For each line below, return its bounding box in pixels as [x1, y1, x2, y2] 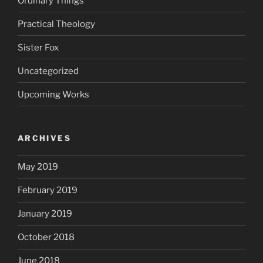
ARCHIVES [18, 133, 71, 143]
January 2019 [18, 208, 72, 220]
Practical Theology [18, 18, 95, 29]
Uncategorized [18, 65, 79, 76]
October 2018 [18, 232, 75, 243]
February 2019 [18, 185, 77, 196]
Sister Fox [18, 42, 59, 53]
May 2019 [18, 161, 58, 173]
